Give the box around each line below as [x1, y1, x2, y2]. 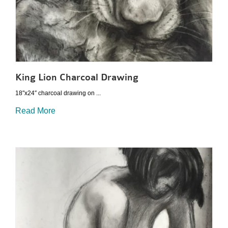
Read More [15, 106, 55, 115]
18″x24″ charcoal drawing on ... [15, 89, 101, 97]
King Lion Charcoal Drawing [15, 72, 138, 83]
